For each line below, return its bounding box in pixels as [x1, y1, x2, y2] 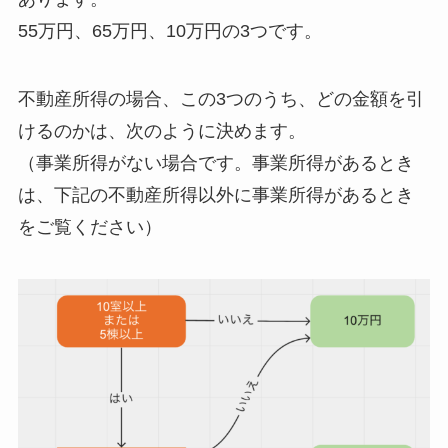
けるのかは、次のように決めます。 [17, 121, 306, 142]
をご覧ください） [17, 217, 162, 238]
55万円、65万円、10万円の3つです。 [17, 21, 322, 42]
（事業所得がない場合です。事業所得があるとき [17, 153, 414, 174]
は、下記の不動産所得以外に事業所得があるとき [17, 185, 414, 206]
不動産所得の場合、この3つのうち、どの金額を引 [17, 89, 424, 110]
